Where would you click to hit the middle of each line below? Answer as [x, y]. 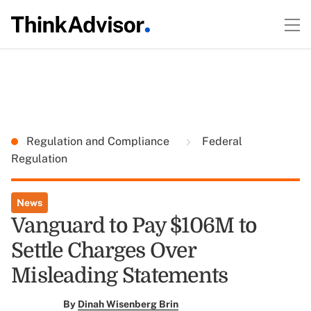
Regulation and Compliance [99, 141]
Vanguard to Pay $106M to [134, 226]
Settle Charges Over [103, 251]
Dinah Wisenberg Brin [128, 304]
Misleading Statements [120, 276]
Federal [221, 141]
